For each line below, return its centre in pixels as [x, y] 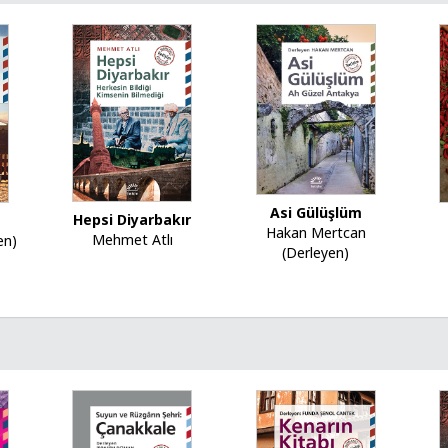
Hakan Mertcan [315, 232]
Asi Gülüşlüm [315, 212]
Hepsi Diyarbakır [132, 219]
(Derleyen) [316, 252]
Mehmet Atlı [132, 239]
